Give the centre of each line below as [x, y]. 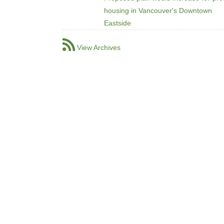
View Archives [99, 47]
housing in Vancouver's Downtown [158, 10]
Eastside [118, 23]
